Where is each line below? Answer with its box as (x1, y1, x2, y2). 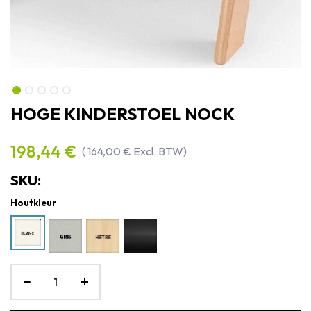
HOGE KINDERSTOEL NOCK (10, 103, 235, 124)
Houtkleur (10, 197, 56, 208)
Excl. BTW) (133, 144, 187, 158)
